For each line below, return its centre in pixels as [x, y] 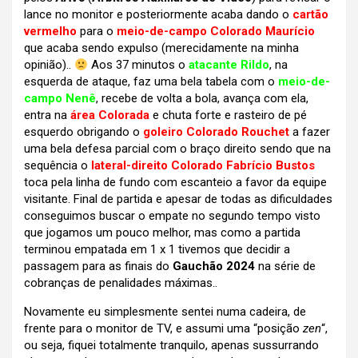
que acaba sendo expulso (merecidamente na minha [161, 48]
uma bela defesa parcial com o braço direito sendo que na [177, 149]
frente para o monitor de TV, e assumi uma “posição [163, 329]
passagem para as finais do [98, 267]
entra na [47, 115]
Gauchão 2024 [214, 267]
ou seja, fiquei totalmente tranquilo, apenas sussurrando [171, 346]
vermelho [50, 32]
